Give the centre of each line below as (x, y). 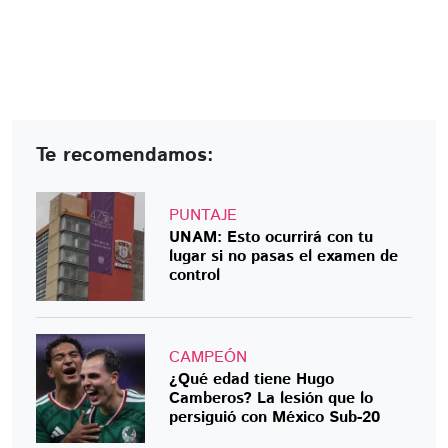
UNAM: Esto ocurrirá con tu (271, 237)
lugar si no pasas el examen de (284, 256)
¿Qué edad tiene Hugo (252, 379)
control (195, 275)
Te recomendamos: (125, 155)
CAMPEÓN (208, 357)
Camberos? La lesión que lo (271, 398)
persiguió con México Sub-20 (275, 417)
